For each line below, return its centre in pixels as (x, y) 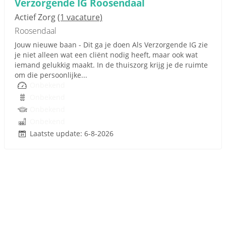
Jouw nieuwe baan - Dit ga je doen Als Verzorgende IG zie (111, 45)
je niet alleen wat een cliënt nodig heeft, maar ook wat (106, 55)
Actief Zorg (36, 17)
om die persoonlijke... (51, 75)
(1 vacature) (80, 17)
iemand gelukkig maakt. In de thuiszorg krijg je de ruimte (111, 65)
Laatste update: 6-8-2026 (72, 133)
